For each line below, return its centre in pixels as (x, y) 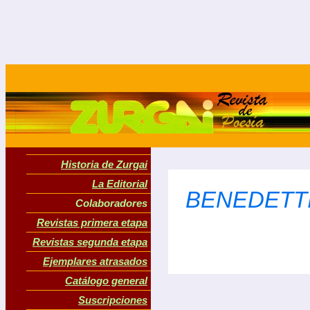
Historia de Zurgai (104, 165)
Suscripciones (113, 300)
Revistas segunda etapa (90, 242)
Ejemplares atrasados (95, 262)
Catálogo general (106, 281)
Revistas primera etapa (92, 223)
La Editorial (120, 184)
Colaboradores (111, 203)
